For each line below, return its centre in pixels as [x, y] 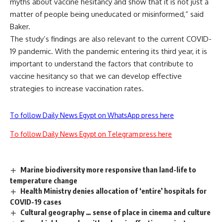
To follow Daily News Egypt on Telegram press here [91, 134]
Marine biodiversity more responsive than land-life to [109, 170]
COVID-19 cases [36, 202]
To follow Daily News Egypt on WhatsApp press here [92, 115]
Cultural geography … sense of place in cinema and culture [116, 212]
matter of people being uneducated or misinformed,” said [107, 14]
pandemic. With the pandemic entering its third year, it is [112, 52]
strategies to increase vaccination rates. [77, 89]
